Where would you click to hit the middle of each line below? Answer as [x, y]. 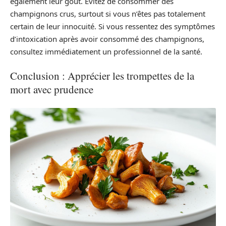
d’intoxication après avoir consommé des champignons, [107, 39]
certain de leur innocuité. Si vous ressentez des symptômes [112, 26]
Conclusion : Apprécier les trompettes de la [102, 76]
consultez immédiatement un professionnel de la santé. [106, 51]
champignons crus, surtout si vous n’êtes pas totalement [108, 13]
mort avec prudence [52, 89]
